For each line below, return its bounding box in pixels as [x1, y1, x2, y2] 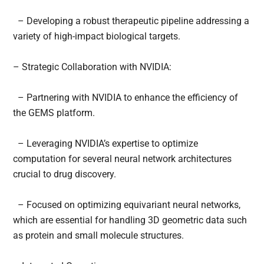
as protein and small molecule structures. [13, 230, 184, 242]
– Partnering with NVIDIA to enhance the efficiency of [13, 92, 239, 104]
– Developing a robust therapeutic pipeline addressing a [13, 15, 250, 27]
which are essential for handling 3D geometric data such [13, 214, 247, 226]
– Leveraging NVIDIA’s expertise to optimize [13, 138, 199, 150]
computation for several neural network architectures [13, 153, 232, 165]
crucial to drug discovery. [13, 169, 117, 180]
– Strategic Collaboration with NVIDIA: [13, 61, 172, 73]
